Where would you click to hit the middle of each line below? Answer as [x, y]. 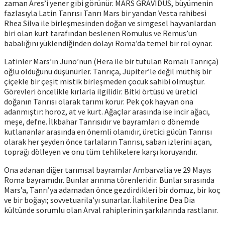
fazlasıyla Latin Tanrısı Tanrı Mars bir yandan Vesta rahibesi [105, 13]
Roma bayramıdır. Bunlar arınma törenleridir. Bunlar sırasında [109, 180]
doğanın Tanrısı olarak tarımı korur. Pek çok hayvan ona [99, 101]
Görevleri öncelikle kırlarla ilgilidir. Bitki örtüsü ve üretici [101, 91]
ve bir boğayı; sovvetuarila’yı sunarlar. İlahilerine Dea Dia [99, 200]
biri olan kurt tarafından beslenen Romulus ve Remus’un [100, 33]
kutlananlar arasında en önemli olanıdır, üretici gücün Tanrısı [108, 131]
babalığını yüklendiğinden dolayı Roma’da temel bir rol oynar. [108, 43]
